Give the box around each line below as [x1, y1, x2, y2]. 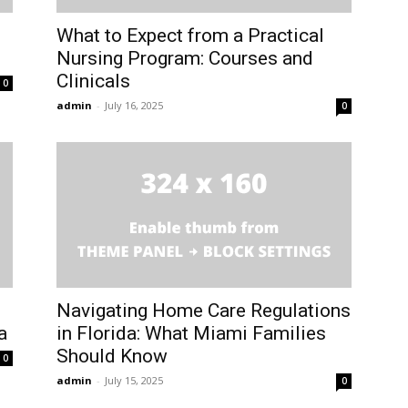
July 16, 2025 [105, 98, 163, 113]
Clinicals [56, 70, 130, 93]
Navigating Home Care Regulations [56, 300, 351, 322]
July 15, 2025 [105, 373, 163, 388]
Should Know [56, 345, 168, 368]
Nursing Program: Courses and [56, 47, 313, 70]
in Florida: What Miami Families [56, 322, 326, 345]
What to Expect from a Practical [56, 25, 324, 47]
